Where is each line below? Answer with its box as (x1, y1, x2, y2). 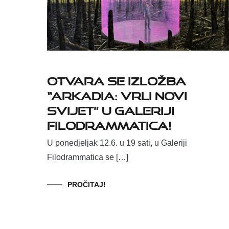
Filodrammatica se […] (47, 153, 128, 162)
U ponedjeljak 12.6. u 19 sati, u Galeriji (47, 139, 187, 148)
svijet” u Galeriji (47, 100, 174, 118)
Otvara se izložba (47, 70, 186, 88)
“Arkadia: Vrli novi (47, 85, 187, 103)
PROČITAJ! (67, 180, 106, 189)
